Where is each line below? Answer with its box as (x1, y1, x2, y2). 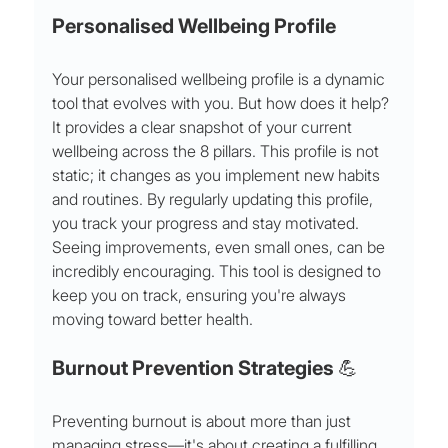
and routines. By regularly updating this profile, (52, 189, 378, 210)
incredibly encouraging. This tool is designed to (52, 261, 386, 282)
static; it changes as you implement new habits (52, 165, 385, 186)
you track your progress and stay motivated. (52, 213, 364, 234)
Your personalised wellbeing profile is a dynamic (52, 69, 390, 90)
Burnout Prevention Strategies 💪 (52, 356, 359, 381)
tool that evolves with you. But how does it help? (52, 93, 390, 114)
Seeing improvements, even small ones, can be (52, 237, 390, 258)
